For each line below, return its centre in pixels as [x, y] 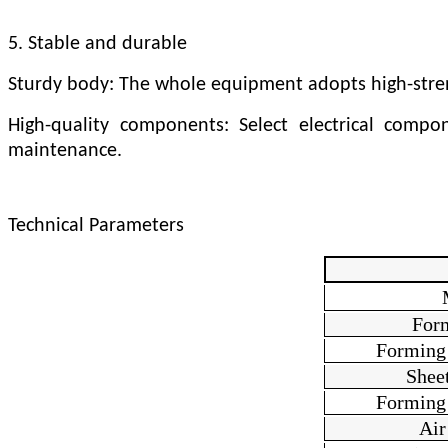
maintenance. [65, 150]
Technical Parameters [96, 225]
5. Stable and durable [97, 43]
